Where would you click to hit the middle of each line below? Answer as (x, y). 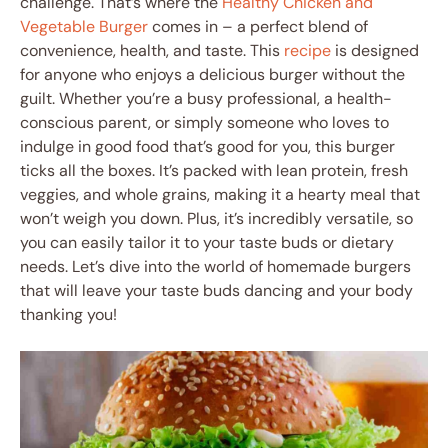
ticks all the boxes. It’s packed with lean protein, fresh (214, 171)
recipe (305, 51)
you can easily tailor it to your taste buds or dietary (207, 243)
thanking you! (68, 315)
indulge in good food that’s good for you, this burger (207, 147)
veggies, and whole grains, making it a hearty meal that (220, 195)
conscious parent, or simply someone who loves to (204, 123)
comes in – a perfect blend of (258, 27)
